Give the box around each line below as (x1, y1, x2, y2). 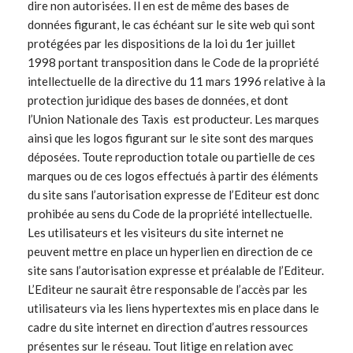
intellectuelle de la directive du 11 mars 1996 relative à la (28, 74, 325, 89)
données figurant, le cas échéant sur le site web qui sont (28, 17, 315, 32)
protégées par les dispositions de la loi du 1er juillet (28, 36, 295, 51)
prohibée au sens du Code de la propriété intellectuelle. (28, 206, 312, 221)
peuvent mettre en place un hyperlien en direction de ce (28, 244, 313, 259)
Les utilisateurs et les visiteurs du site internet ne (28, 225, 284, 240)
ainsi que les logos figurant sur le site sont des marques (28, 131, 314, 146)
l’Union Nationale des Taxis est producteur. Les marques (28, 112, 319, 127)
